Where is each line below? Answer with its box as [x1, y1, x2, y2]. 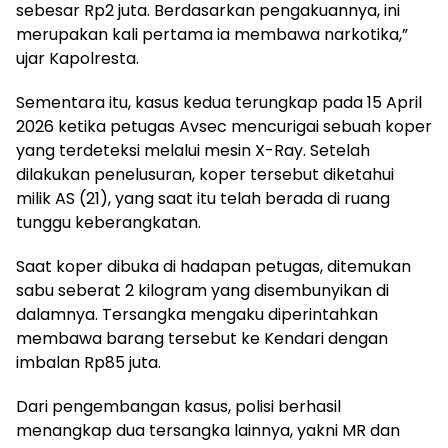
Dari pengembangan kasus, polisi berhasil [16, 395, 341, 418]
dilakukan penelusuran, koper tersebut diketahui [16, 163, 394, 186]
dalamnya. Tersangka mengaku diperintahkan [16, 303, 378, 326]
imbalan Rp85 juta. [16, 351, 161, 374]
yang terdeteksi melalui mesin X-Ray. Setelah [16, 139, 370, 162]
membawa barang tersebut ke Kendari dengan [16, 327, 388, 350]
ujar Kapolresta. [16, 47, 139, 70]
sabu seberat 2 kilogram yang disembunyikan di [16, 279, 389, 302]
